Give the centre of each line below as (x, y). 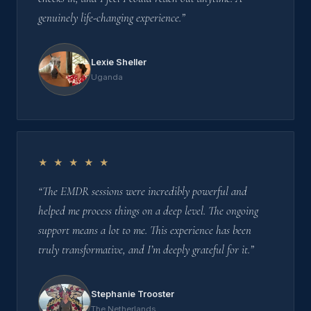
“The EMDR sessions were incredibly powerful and (143, 191)
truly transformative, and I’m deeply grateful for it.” (146, 249)
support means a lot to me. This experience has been (145, 230)
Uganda (107, 77)
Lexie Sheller (119, 62)
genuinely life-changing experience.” (111, 17)
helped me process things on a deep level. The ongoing (148, 210)
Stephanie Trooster (133, 294)
